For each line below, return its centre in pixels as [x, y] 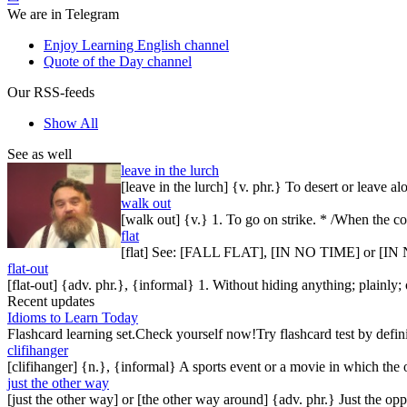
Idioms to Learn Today [73, 317]
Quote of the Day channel [118, 61]
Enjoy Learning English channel [136, 45]
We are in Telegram [63, 14]
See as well [40, 154]
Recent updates [51, 301]
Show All [71, 123]
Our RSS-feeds [51, 92]
